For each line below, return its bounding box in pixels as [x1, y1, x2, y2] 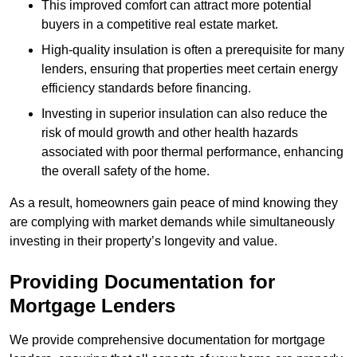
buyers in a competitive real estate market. [41, 18, 278, 32]
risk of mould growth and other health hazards [41, 126, 298, 140]
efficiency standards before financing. [41, 81, 251, 96]
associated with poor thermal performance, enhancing [41, 145, 343, 159]
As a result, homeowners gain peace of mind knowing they [10, 196, 338, 210]
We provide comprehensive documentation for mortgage [10, 333, 325, 347]
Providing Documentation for [10, 271, 275, 293]
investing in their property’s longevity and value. [10, 234, 277, 249]
